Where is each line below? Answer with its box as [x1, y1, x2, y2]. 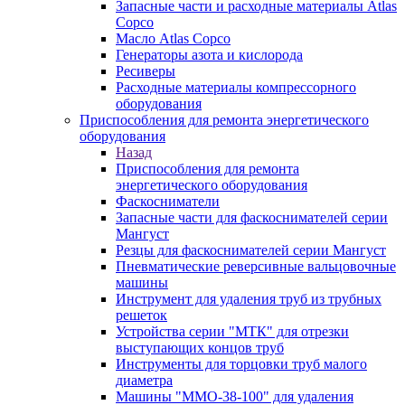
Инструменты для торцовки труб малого [116, 356, 367, 372]
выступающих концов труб [116, 340, 284, 355]
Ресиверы [116, 63, 175, 79]
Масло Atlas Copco [116, 31, 231, 46]
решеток [116, 307, 167, 323]
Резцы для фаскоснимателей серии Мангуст [116, 242, 386, 258]
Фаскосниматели [116, 193, 220, 209]
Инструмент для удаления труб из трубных [116, 291, 381, 306]
